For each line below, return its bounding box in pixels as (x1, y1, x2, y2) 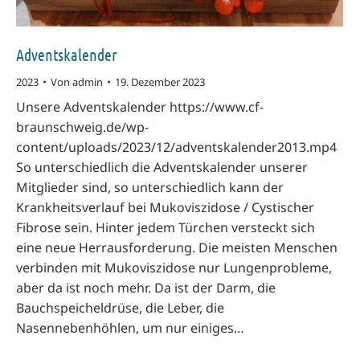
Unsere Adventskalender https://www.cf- (16, 97, 264, 116)
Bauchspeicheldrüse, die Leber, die (16, 298, 224, 317)
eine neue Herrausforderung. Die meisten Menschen (16, 238, 337, 256)
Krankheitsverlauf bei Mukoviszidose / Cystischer (16, 198, 314, 216)
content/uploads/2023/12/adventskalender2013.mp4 (16, 137, 337, 156)
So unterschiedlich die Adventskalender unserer (16, 157, 308, 176)
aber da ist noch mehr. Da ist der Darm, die (16, 278, 276, 297)
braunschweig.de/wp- (16, 117, 149, 136)
